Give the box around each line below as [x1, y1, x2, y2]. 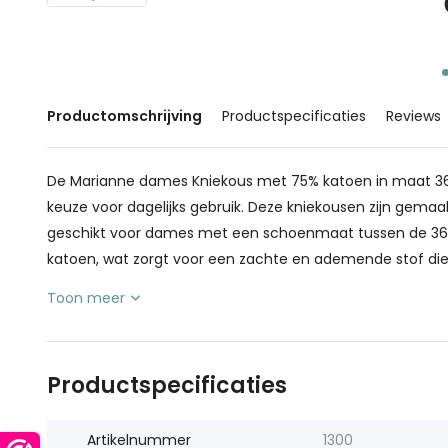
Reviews [386, 106, 441, 126]
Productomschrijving [47, 106, 202, 126]
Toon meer [47, 288, 125, 308]
